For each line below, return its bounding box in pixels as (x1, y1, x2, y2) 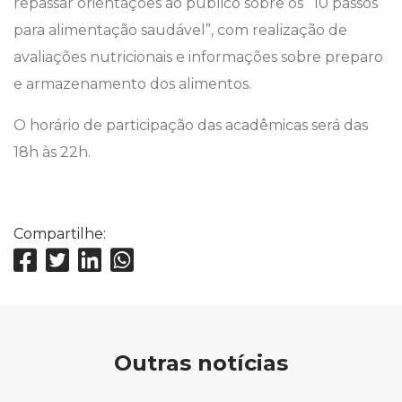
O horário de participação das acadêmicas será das (13, 117, 368, 135)
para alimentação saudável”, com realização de (13, 22, 347, 39)
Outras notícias (114, 350, 288, 377)
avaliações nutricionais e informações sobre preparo (13, 48, 383, 66)
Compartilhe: (13, 225, 106, 243)
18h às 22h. (13, 144, 91, 162)
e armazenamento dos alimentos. (13, 75, 251, 93)
